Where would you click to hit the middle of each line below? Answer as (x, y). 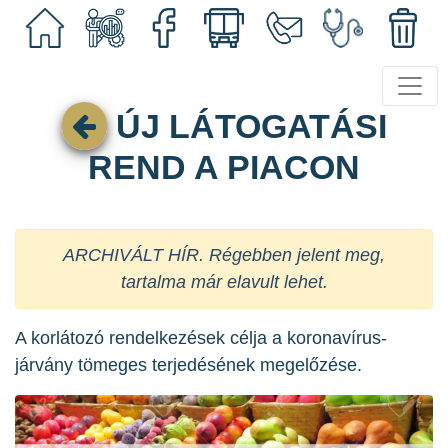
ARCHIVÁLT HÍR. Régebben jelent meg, (224, 255)
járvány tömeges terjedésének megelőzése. (188, 365)
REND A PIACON (224, 167)
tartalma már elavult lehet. (224, 282)
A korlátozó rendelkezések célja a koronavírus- (201, 338)
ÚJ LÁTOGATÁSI (246, 126)
